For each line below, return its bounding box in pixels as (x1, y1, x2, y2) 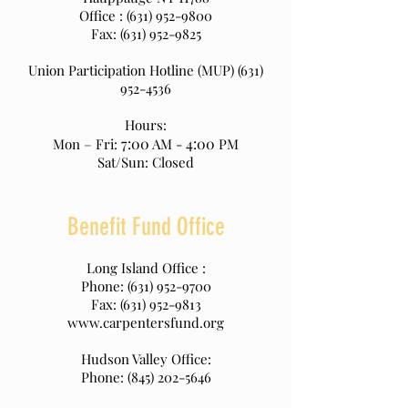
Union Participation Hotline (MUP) (28, 61, 238, 79)
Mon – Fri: (53, 135, 121, 153)
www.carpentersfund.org (67, 313, 224, 331)
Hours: (125, 116, 167, 134)
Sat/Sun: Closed (97, 153, 194, 171)
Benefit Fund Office (66, 212, 225, 241)
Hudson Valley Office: (80, 350, 211, 368)
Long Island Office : (86, 259, 206, 277)
